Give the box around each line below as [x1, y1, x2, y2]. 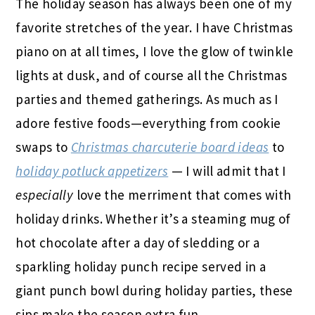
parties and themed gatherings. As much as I [15, 91, 278, 108]
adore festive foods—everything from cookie [15, 115, 281, 132]
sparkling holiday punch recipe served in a [15, 258, 266, 276]
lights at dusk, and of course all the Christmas [15, 67, 288, 84]
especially [15, 186, 74, 204]
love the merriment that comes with [73, 186, 292, 204]
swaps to [15, 139, 71, 156]
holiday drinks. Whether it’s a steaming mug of [15, 210, 291, 228]
